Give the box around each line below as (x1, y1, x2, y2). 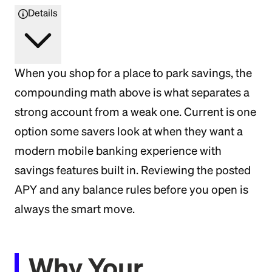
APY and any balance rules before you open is (15, 183, 248, 196)
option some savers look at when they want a (15, 124, 243, 138)
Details (28, 7, 58, 18)
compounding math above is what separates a (15, 86, 250, 99)
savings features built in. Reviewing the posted (15, 163, 251, 177)
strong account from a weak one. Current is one (15, 105, 256, 118)
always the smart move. (15, 202, 135, 216)
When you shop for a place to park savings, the (15, 66, 252, 80)
